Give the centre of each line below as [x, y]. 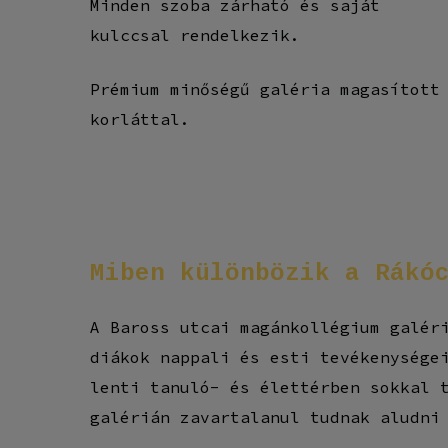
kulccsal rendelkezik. [195, 34]
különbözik [255, 273]
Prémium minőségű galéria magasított [265, 88]
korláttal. [140, 118]
